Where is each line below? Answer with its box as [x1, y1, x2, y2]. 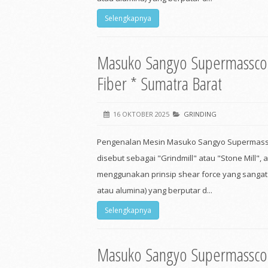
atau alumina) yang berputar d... [97, 185, 212, 196]
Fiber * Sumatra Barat [97, 71, 222, 96]
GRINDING [184, 109, 217, 118]
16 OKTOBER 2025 [111, 109, 171, 118]
